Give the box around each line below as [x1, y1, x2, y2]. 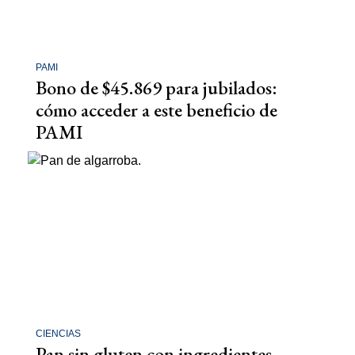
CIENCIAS [36, 327, 81, 339]
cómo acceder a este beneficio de [36, 97, 277, 123]
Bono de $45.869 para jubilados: [36, 75, 277, 101]
